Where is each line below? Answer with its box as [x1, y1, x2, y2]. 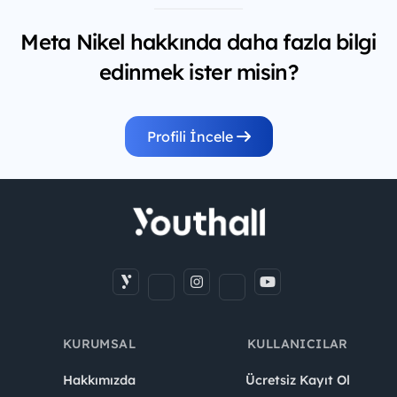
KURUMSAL [62, 336, 136, 353]
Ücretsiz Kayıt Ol [245, 372, 350, 389]
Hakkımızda [63, 372, 136, 389]
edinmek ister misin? [99, 58, 298, 86]
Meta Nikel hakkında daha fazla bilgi [20, 28, 377, 56]
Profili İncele [146, 128, 237, 146]
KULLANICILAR [247, 336, 348, 353]
